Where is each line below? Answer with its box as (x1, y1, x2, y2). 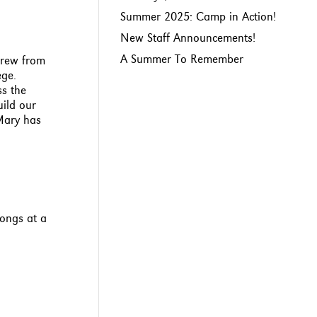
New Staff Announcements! (120, 31, 256, 45)
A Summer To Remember (120, 52, 244, 66)
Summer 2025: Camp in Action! (120, 10, 277, 23)
